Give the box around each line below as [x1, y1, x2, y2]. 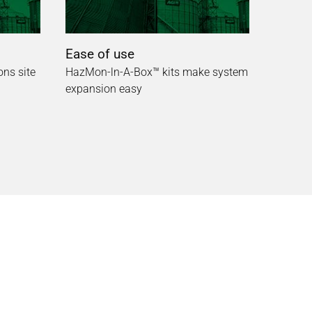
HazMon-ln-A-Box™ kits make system [65, 65, 248, 79]
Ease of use [65, 45, 134, 62]
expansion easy [65, 81, 142, 95]
